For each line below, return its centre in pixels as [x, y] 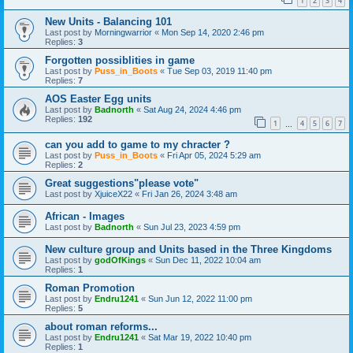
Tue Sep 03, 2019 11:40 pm [219, 71]
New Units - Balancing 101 [108, 21]
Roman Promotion [90, 288]
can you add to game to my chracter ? [137, 145]
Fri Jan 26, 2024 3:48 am [190, 194]
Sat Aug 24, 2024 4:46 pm [192, 109]
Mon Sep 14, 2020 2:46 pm [213, 32]
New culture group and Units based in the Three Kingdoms [188, 250]
